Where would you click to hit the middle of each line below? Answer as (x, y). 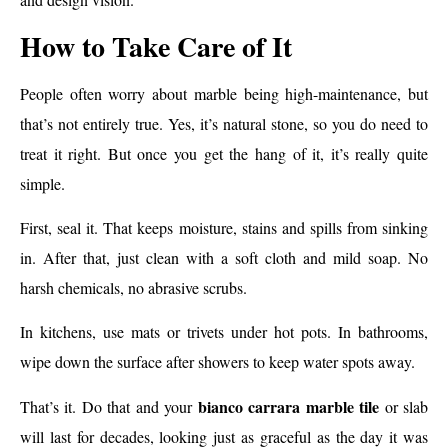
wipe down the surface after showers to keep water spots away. (217, 362)
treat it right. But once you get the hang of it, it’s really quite (224, 153)
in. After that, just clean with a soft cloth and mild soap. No (224, 258)
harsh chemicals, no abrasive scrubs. (133, 288)
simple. (42, 183)
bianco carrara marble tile (288, 406)
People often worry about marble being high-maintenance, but (224, 93)
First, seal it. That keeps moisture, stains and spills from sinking (224, 228)
